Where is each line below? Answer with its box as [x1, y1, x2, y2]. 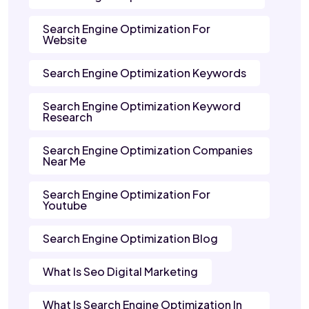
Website [43, 32, 87, 48]
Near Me [43, 154, 86, 169]
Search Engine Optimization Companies [43, 143, 252, 158]
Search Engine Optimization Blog [43, 231, 218, 246]
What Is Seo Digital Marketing [43, 264, 198, 279]
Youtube [43, 198, 87, 213]
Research [43, 110, 92, 125]
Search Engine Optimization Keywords [43, 66, 246, 81]
